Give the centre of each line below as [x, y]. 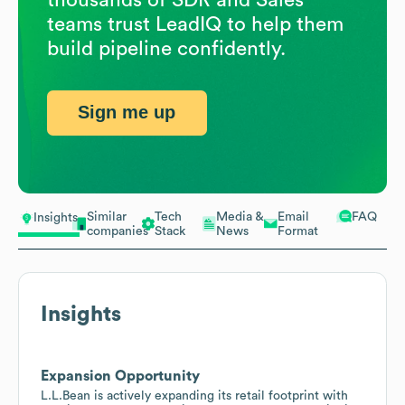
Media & [240, 217]
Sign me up [127, 113]
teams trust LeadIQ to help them [195, 24]
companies [118, 231]
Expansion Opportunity [120, 376]
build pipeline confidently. [166, 48]
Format [298, 231]
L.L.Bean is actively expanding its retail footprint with [194, 396]
